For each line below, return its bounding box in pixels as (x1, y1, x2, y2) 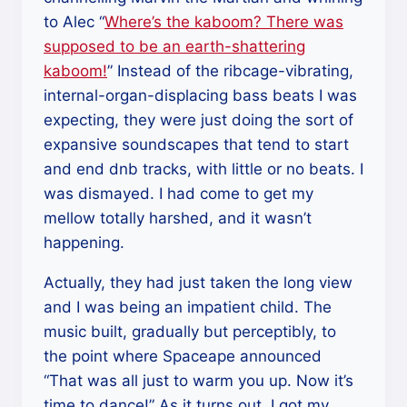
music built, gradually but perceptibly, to (44, 323, 336, 341)
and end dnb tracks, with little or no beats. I (44, 160, 363, 178)
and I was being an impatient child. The (44, 298, 332, 316)
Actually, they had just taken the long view (44, 273, 352, 292)
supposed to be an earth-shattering (44, 37, 305, 55)
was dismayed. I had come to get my (44, 184, 313, 203)
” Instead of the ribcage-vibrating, (107, 62, 353, 80)
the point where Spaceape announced (44, 347, 322, 365)
